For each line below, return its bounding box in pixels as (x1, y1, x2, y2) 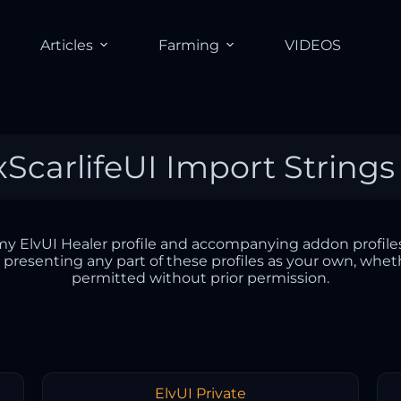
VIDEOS (284, 36, 341, 54)
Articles (39, 36, 93, 54)
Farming (158, 36, 219, 54)
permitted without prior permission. (72, 269, 329, 286)
